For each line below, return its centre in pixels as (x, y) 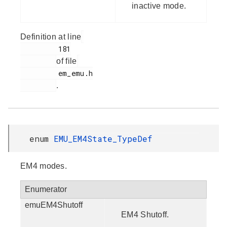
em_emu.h (39, 73)
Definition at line (51, 36)
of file (67, 61)
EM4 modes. (44, 166)
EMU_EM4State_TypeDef (103, 138)
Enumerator (46, 189)
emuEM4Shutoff (54, 205)
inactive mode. (159, 6)
